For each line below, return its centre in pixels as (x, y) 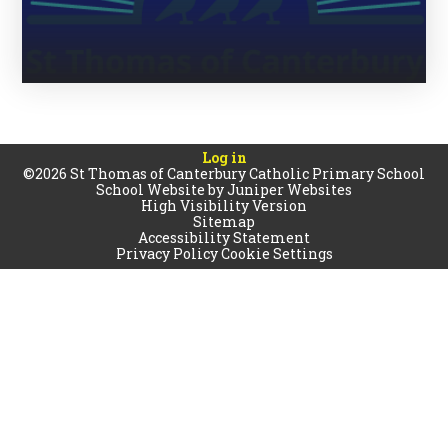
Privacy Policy (166, 254)
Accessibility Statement (224, 238)
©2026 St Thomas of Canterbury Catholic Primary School (224, 174)
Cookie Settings (276, 254)
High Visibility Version (224, 206)
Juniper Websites (289, 190)
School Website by (161, 190)
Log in (224, 158)
